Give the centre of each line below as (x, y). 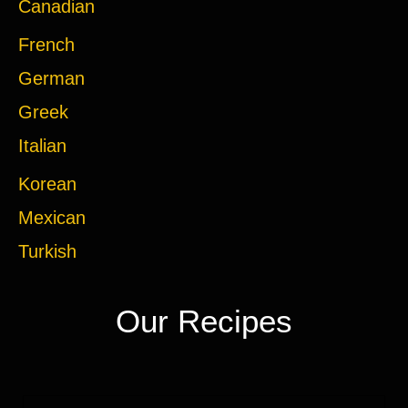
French (46, 45)
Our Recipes (204, 321)
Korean (47, 184)
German (51, 79)
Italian (42, 146)
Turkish (47, 252)
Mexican (52, 218)
